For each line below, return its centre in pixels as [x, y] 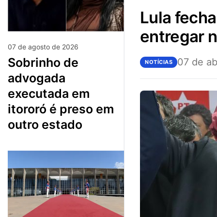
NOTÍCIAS [159, 62]
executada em [49, 94]
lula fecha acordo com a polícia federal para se [145, 17]
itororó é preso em [61, 109]
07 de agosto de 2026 [43, 47]
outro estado [45, 125]
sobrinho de [12, 63]
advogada [37, 78]
